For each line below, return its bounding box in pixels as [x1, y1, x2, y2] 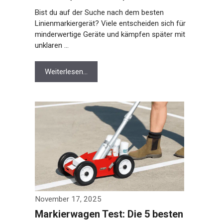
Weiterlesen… [42, 67, 86, 76]
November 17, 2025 [32, 195, 100, 204]
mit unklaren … [32, 41, 79, 50]
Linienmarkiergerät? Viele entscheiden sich [32, 19, 172, 28]
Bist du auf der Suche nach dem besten [32, 8, 162, 17]
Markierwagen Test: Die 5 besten [32, 208, 181, 220]
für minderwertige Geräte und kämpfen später [32, 30, 182, 39]
